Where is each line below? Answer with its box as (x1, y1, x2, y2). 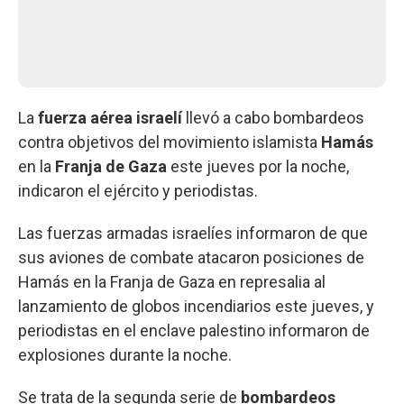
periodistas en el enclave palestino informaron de (18, 320, 370, 340)
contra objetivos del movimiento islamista (18, 132, 321, 151)
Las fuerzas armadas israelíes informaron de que (18, 223, 368, 243)
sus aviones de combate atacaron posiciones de (18, 247, 364, 267)
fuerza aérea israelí (38, 107, 182, 127)
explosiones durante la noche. (18, 344, 232, 364)
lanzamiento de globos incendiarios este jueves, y (18, 296, 374, 316)
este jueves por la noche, (167, 156, 349, 176)
